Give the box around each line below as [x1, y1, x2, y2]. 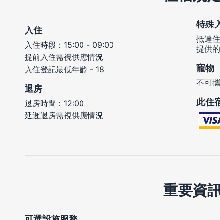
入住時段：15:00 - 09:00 [25, 40, 114, 50]
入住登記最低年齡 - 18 [25, 64, 104, 75]
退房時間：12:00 [25, 98, 84, 109]
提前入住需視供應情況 [25, 52, 103, 62]
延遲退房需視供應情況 [25, 110, 103, 121]
